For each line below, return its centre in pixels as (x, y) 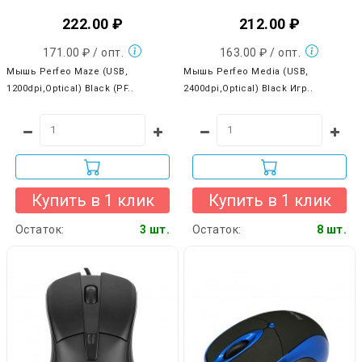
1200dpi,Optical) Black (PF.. (70, 88)
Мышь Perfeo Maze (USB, (67, 71)
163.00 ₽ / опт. (261, 52)
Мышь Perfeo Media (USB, (246, 71)
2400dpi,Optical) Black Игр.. (248, 88)
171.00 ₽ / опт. (84, 52)
